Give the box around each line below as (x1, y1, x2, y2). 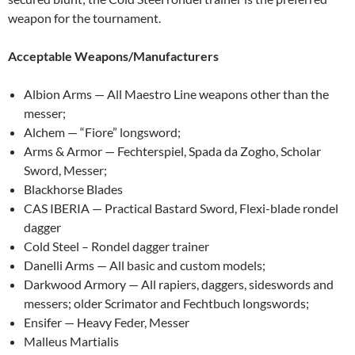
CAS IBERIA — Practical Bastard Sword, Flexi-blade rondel (24, 200, 338, 216)
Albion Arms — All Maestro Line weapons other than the (24, 86, 329, 101)
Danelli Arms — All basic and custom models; (24, 257, 265, 273)
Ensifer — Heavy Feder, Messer (24, 314, 189, 330)
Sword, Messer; (24, 162, 107, 177)
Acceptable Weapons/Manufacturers (8, 48, 219, 63)
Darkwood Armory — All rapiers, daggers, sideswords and (24, 276, 334, 292)
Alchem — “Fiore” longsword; (24, 124, 181, 139)
